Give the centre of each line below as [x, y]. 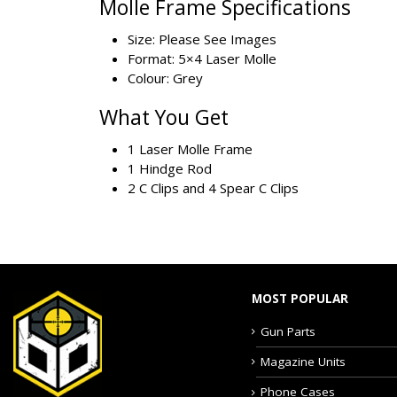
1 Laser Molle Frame [190, 148]
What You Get [164, 117]
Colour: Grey [165, 78]
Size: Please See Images [202, 39]
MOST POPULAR [300, 298]
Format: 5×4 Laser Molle [202, 58]
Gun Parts [288, 331]
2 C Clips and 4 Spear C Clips [213, 187]
